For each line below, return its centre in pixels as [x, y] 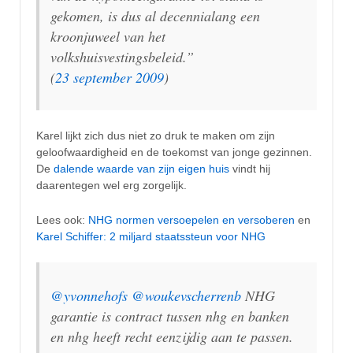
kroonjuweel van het [108, 36]
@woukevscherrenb [186, 295]
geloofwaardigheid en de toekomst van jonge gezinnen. [174, 152]
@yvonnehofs [89, 295]
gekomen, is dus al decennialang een [155, 15]
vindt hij [250, 169]
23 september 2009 [110, 77]
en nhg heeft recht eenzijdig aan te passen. [172, 336]
